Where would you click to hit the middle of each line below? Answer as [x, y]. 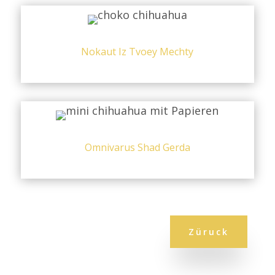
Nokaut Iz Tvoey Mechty [137, 51]
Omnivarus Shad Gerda [137, 147]
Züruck [209, 231]
